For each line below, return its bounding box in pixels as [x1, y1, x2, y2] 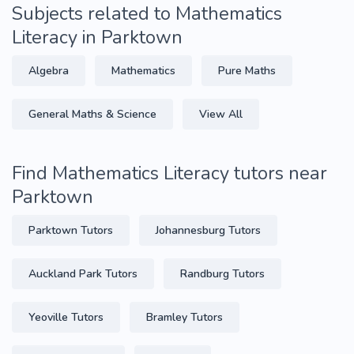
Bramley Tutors [146, 310, 223, 325]
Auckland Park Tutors [28, 266, 137, 281]
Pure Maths [218, 63, 276, 78]
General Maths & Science [28, 107, 156, 122]
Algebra [28, 63, 69, 78]
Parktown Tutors [28, 223, 113, 238]
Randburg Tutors [180, 266, 265, 281]
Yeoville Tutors [28, 310, 104, 325]
